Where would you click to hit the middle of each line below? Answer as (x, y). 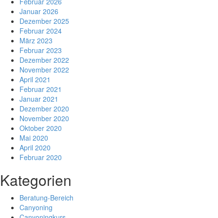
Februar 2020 (41, 157)
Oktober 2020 (41, 128)
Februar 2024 (41, 31)
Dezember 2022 (44, 60)
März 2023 (36, 40)
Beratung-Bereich (46, 198)
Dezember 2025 (44, 21)
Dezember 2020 (44, 109)
